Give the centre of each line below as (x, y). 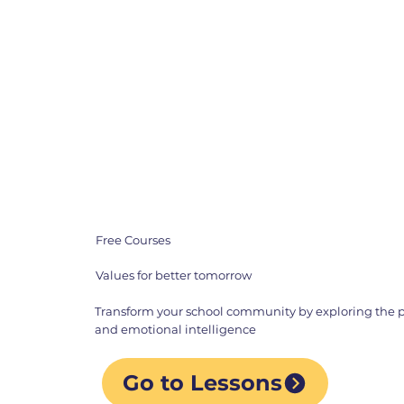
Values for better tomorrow (173, 275)
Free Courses (133, 240)
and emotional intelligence (175, 330)
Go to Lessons (203, 383)
